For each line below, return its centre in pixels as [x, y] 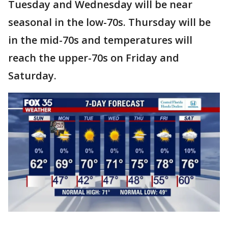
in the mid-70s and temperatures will [100, 40]
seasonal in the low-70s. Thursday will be [109, 22]
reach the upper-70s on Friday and [94, 58]
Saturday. [32, 75]
